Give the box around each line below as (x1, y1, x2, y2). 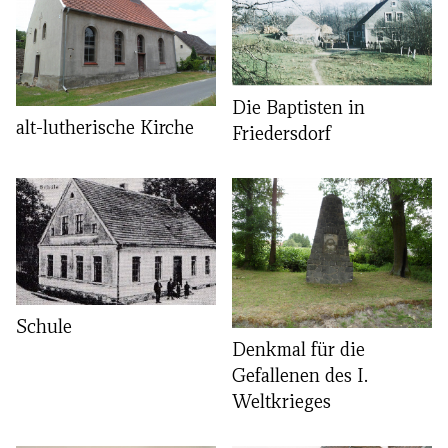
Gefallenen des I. (232, 363, 368, 388)
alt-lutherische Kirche (16, 114, 194, 139)
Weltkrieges (232, 389, 331, 414)
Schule (16, 314, 72, 339)
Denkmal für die (232, 337, 365, 362)
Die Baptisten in (232, 95, 365, 120)
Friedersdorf (232, 121, 331, 146)
